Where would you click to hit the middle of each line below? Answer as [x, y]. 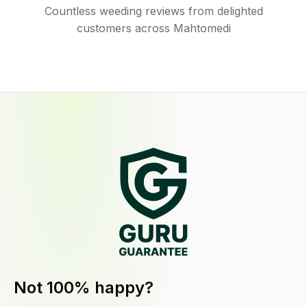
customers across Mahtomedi [153, 28]
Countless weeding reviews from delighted [153, 11]
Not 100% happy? [84, 288]
